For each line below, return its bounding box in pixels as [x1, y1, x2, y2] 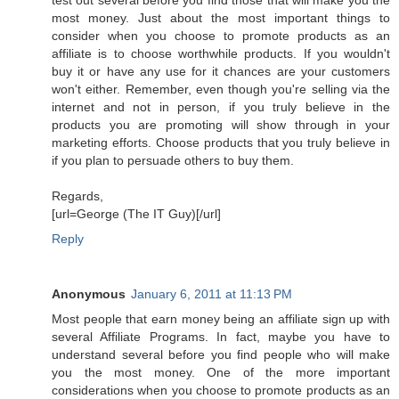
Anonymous [52, 286, 126, 301]
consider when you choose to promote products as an [52, 28, 390, 43]
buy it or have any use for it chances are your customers [52, 63, 390, 78]
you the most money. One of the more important [52, 364, 390, 379]
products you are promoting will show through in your [52, 117, 390, 132]
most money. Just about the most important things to [52, 10, 390, 25]
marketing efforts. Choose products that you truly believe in [52, 134, 390, 150]
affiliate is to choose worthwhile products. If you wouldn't [52, 45, 390, 61]
